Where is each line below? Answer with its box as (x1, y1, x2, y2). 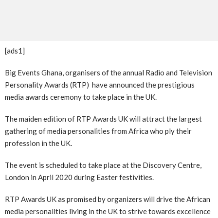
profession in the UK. (5, 138, 72, 147)
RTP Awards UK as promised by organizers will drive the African (5, 194, 210, 203)
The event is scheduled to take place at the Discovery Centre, (5, 160, 201, 169)
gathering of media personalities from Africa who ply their (5, 126, 192, 135)
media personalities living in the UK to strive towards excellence (5, 206, 211, 216)
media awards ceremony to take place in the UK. (5, 92, 157, 101)
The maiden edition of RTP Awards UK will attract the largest (5, 114, 202, 123)
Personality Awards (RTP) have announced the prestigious (5, 80, 195, 89)
